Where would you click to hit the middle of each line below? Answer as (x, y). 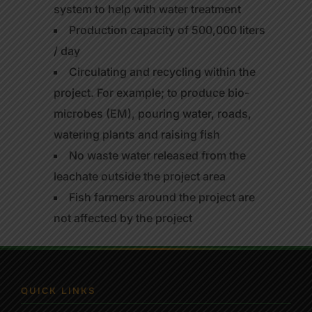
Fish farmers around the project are (162, 197)
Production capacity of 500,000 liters (167, 30)
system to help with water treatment (148, 9)
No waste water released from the (158, 155)
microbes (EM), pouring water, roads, (153, 113)
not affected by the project (123, 218)
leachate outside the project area (140, 176)
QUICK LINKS (58, 290)
